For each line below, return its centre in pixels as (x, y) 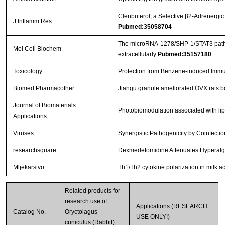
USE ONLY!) (153, 217)
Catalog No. (29, 212)
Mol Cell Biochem (37, 49)
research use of (86, 202)
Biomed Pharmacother (43, 89)
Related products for (92, 191)
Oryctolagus (81, 212)
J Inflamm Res (32, 21)
